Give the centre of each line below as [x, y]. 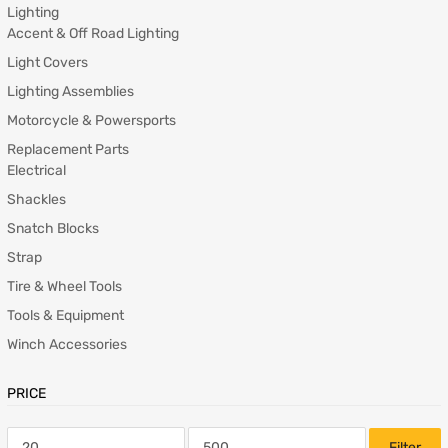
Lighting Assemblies [70, 92]
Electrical [36, 171]
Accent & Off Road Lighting [93, 34]
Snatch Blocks [53, 229]
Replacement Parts [68, 150]
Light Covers [47, 63]
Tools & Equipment [65, 316]
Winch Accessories [67, 345]
